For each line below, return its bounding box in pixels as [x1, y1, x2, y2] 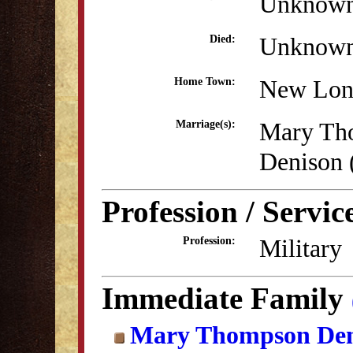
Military [259, 234, 342, 262]
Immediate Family [102, 281, 351, 315]
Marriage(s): [176, 118, 236, 130]
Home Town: [174, 76, 236, 87]
